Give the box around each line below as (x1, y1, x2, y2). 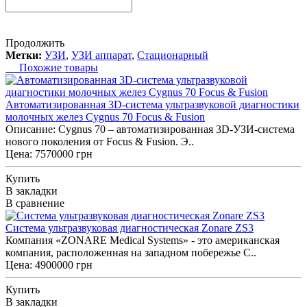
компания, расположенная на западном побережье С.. (5, 246, 256, 258)
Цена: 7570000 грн (5, 147, 93, 160)
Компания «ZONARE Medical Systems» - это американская (5, 234, 280, 246)
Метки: (5, 49, 42, 61)
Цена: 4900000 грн (5, 258, 93, 271)
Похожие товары (5, 61, 98, 73)
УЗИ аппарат (71, 49, 132, 61)
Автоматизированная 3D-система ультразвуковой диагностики (5, 98, 299, 110)
